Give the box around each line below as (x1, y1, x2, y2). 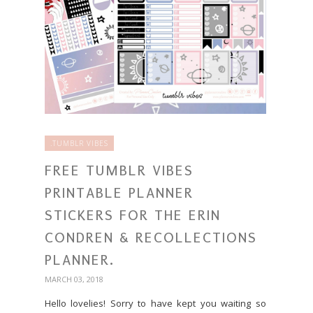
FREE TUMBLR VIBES (45, 162, 194, 179)
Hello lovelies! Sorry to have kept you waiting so (45, 297, 266, 310)
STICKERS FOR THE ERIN (45, 207, 221, 224)
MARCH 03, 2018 (45, 274, 103, 284)
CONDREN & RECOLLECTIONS (45, 229, 257, 246)
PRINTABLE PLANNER (45, 184, 194, 201)
